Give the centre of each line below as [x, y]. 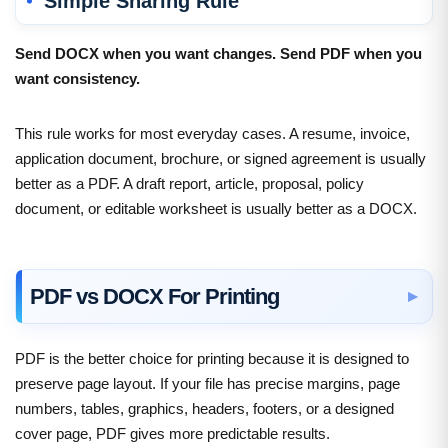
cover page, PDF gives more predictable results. [172, 433]
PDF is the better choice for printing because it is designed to [212, 358]
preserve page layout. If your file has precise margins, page [207, 383]
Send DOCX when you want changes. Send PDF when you [218, 53]
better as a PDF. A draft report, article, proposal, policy [189, 183]
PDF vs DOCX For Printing [154, 296]
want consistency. [77, 78]
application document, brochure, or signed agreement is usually [220, 158]
